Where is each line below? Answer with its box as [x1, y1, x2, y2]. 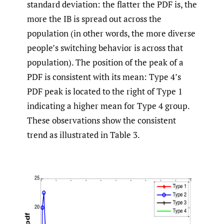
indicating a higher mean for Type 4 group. [27, 100, 189, 112]
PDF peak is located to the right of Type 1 [27, 85, 182, 97]
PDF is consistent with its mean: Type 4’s [27, 71, 181, 83]
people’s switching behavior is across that [27, 42, 183, 54]
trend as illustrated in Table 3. [27, 129, 140, 141]
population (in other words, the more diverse [27, 27, 195, 39]
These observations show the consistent [27, 114, 176, 126]
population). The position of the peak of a [27, 56, 183, 68]
